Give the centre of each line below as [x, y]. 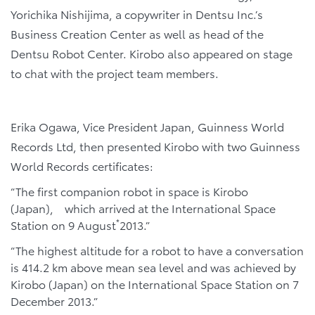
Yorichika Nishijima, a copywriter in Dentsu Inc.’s [137, 14]
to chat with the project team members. [115, 73]
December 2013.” [54, 300]
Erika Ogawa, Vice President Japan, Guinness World [147, 127]
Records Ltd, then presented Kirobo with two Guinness [155, 146]
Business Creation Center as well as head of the [137, 34]
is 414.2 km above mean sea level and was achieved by [153, 266]
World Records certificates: [82, 166]
